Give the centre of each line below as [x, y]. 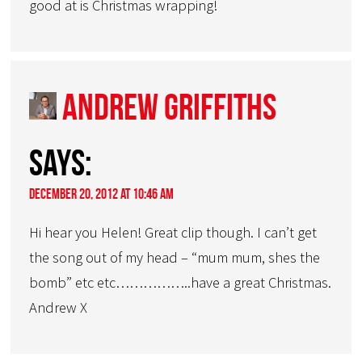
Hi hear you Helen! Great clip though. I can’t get [173, 233]
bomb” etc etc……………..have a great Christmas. [181, 283]
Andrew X [59, 308]
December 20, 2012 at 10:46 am [102, 194]
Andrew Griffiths [170, 107]
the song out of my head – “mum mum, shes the [175, 258]
